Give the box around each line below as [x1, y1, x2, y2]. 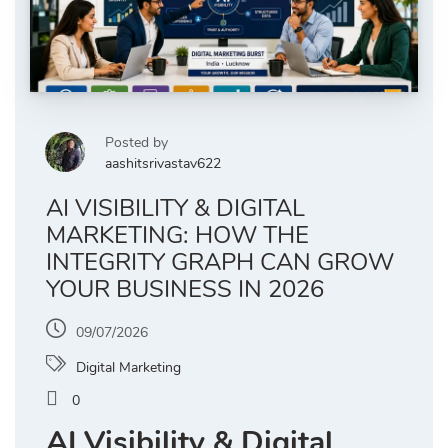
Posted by [105, 133, 168, 153]
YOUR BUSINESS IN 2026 [46, 273, 324, 306]
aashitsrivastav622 [105, 154, 221, 174]
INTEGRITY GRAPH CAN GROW [46, 246, 394, 279]
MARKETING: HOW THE [46, 219, 309, 252]
